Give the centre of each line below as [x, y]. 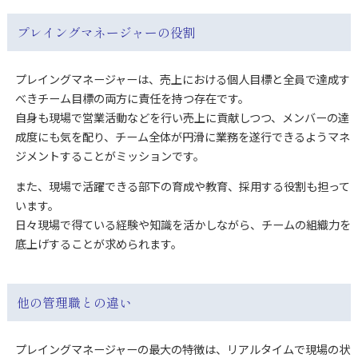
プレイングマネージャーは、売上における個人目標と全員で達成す [182, 80]
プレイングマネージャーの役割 [106, 32]
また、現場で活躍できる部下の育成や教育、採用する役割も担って [182, 187]
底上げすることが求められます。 [98, 244]
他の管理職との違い [74, 302]
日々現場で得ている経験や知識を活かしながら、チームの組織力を [183, 225]
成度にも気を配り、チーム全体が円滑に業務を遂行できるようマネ [182, 137]
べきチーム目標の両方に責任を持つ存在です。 [132, 99]
